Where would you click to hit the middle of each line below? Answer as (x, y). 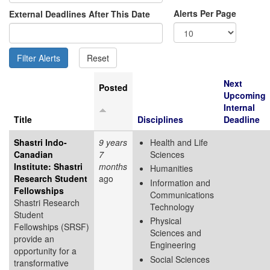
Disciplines (160, 119)
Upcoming (245, 95)
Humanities (171, 168)
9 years (113, 142)
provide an (34, 238)
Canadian (33, 154)
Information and (180, 182)
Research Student (51, 178)
